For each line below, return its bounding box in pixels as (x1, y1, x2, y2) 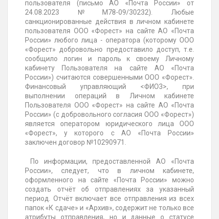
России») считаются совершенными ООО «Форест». (25, 73, 194, 82)
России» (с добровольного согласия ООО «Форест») (25, 110, 194, 119)
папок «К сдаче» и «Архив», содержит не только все (25, 204, 194, 212)
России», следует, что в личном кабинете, (25, 167, 194, 175)
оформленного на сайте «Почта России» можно (25, 176, 194, 184)
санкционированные (25, 18, 92, 26)
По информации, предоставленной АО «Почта (25, 157, 194, 166)
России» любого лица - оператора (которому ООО (25, 36, 194, 44)
